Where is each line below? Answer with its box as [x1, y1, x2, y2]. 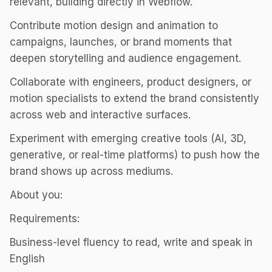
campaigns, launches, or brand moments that [10, 36, 232, 48]
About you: [10, 189, 63, 201]
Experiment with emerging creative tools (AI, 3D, [10, 132, 246, 144]
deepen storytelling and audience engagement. [10, 52, 241, 64]
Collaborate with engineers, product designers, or [10, 76, 251, 88]
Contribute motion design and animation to [10, 19, 218, 32]
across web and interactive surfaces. [10, 109, 191, 121]
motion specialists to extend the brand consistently [10, 92, 259, 104]
